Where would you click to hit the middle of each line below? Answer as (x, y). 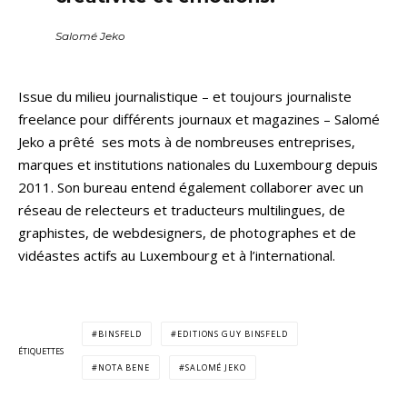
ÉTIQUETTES (41, 351)
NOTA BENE (124, 368)
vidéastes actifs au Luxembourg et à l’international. (177, 256)
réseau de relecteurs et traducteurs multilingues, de (182, 210)
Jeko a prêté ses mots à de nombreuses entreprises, (187, 142)
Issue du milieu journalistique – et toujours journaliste (185, 97)
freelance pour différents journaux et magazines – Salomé (203, 119)
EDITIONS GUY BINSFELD (233, 334)
